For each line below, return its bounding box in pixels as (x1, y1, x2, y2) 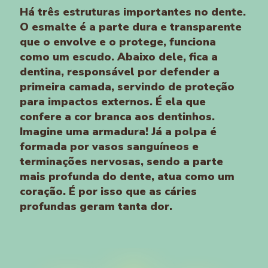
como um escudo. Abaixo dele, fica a (20, 49, 218, 64)
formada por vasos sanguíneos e (20, 139, 199, 154)
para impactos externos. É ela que (20, 94, 206, 109)
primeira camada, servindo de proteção (20, 79, 234, 94)
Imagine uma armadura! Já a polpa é (20, 124, 217, 139)
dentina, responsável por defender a (20, 64, 220, 79)
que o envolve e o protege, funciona (20, 34, 216, 49)
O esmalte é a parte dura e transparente (20, 19, 242, 34)
